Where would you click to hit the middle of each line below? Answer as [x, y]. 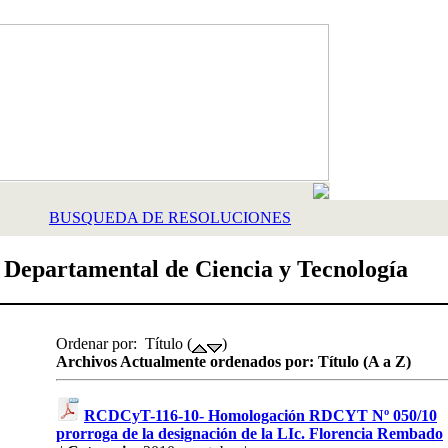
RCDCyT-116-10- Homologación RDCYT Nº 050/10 [260, 416]
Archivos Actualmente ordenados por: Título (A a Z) [233, 362]
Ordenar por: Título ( [124, 343]
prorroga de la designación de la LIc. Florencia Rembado [249, 434]
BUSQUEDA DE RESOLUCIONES [170, 217]
